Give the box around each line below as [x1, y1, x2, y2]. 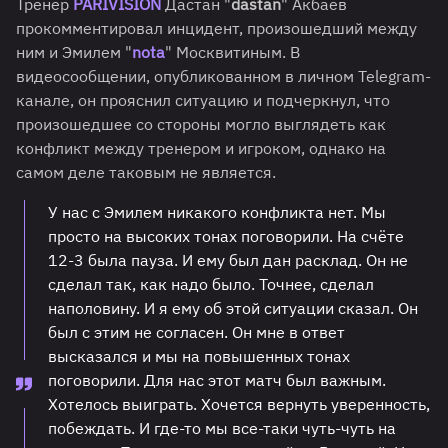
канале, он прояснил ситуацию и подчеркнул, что [16, 90, 390, 111]
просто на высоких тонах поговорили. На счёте [48, 226, 404, 247]
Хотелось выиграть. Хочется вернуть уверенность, [48, 394, 430, 415]
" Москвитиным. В [165, 42, 300, 63]
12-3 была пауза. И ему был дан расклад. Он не [48, 250, 408, 271]
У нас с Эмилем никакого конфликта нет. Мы [48, 202, 386, 223]
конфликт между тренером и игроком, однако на [16, 138, 386, 159]
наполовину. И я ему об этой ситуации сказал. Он [48, 298, 418, 319]
